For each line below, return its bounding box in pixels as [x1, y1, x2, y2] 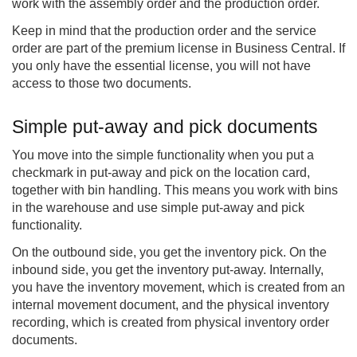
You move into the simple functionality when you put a [12, 148, 314, 163]
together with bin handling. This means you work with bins [12, 183, 338, 198]
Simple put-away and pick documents [12, 116, 318, 138]
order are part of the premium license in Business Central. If [12, 41, 345, 56]
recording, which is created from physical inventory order [12, 316, 329, 330]
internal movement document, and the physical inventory [12, 298, 329, 312]
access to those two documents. [12, 76, 191, 91]
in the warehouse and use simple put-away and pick [12, 201, 304, 215]
